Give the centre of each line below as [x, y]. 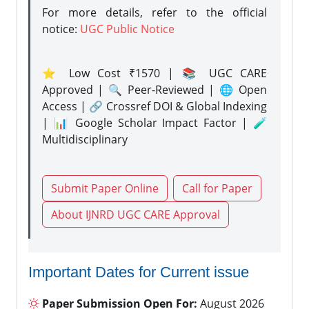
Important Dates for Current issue [139, 272]
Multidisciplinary [85, 139]
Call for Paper [217, 188]
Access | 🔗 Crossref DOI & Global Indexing [154, 106]
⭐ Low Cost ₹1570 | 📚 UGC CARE [154, 73]
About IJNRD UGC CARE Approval [136, 215]
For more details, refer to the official [154, 12]
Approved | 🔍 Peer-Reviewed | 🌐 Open [154, 90]
